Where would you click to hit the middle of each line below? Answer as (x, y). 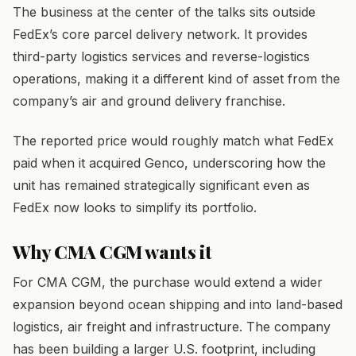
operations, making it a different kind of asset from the (176, 78)
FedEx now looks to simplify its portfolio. (135, 208)
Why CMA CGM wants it (112, 252)
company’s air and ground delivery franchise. (149, 101)
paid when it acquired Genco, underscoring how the (169, 163)
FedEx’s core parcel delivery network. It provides (160, 34)
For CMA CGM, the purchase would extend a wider (168, 282)
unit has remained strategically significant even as (161, 186)
